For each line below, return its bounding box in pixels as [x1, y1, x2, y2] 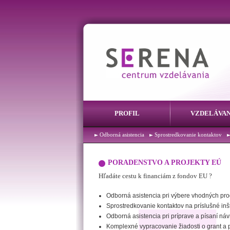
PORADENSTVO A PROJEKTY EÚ [108, 159, 221, 166]
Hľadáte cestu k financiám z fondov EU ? [99, 172, 212, 180]
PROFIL [114, 109, 140, 117]
